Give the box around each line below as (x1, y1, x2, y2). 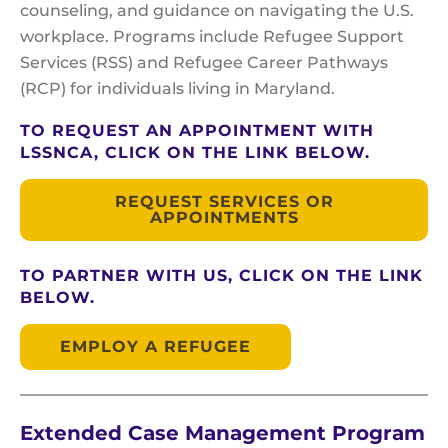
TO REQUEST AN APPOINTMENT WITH (20, 121, 374, 141)
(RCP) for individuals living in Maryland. (20, 79, 335, 99)
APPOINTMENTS (149, 208, 299, 228)
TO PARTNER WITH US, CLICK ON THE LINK (20, 266, 423, 286)
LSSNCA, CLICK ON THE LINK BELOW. (20, 143, 376, 163)
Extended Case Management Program (20, 421, 425, 446)
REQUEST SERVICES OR (114, 192, 334, 212)
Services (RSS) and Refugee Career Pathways (20, 53, 388, 73)
